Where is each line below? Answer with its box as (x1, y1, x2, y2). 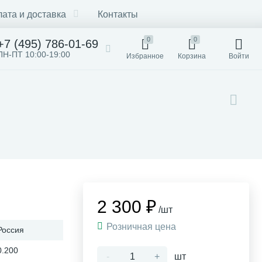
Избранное (126, 52, 164, 60)
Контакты (98, 9, 138, 19)
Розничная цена (106, 222, 178, 232)
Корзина (178, 52, 206, 60)
